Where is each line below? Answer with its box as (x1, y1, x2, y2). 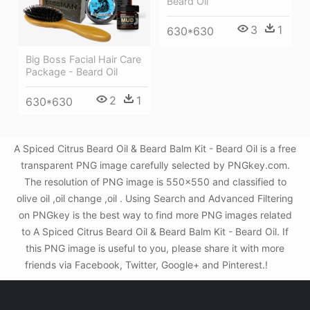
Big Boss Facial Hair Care (26, 53, 141, 65)
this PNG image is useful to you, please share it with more (26, 242, 284, 254)
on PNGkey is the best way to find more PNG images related (18, 209, 292, 221)
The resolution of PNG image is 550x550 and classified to (24, 176, 286, 188)
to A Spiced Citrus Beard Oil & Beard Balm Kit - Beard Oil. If (21, 226, 289, 237)
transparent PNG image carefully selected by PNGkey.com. (20, 159, 290, 171)
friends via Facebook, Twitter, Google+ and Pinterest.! (24, 259, 271, 271)
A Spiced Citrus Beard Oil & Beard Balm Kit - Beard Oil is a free (14, 143, 296, 154)
